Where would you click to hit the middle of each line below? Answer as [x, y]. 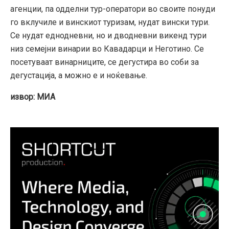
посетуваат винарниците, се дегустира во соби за [105, 62]
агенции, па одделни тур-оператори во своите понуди [113, 9]
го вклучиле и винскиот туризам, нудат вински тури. [110, 22]
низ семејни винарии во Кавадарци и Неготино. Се [107, 49]
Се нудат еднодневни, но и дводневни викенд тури [108, 35]
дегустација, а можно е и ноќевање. [79, 75]
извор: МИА [33, 97]
